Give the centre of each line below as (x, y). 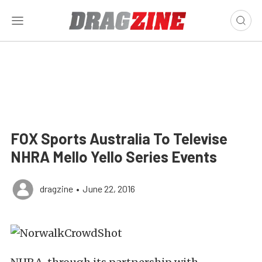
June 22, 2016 (109, 189)
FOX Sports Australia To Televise (119, 138)
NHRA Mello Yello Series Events (114, 156)
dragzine (56, 189)
